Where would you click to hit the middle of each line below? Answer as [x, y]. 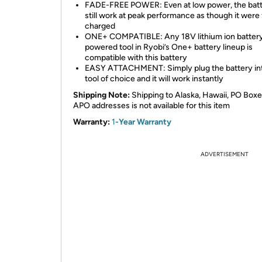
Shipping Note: [101, 95]
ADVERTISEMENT [225, 154]
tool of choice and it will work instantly [154, 79]
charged [100, 26]
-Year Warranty [143, 122]
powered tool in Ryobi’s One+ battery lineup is [169, 47]
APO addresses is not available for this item [151, 106]
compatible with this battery [136, 58]
